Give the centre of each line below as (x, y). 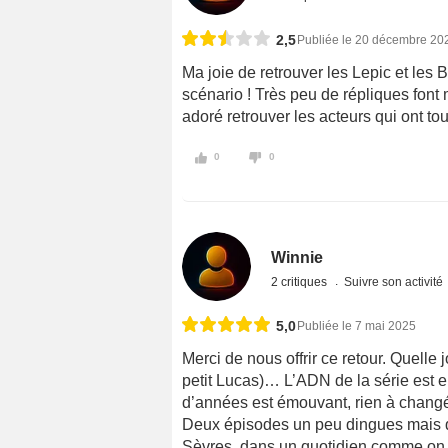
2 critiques (301, 282)
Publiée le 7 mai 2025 (356, 326)
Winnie (297, 258)
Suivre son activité (394, 282)
